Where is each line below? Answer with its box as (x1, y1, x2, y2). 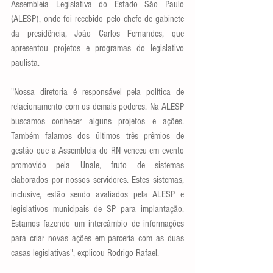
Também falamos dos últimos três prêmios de (11, 130, 184, 141)
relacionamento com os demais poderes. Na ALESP (11, 101, 184, 112)
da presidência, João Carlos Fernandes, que (11, 28, 184, 39)
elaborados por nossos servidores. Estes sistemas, (11, 174, 184, 185)
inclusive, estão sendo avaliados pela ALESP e (11, 189, 184, 200)
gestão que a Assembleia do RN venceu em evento (11, 145, 184, 156)
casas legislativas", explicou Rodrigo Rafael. (11, 247, 159, 258)
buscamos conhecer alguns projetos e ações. (11, 116, 184, 127)
